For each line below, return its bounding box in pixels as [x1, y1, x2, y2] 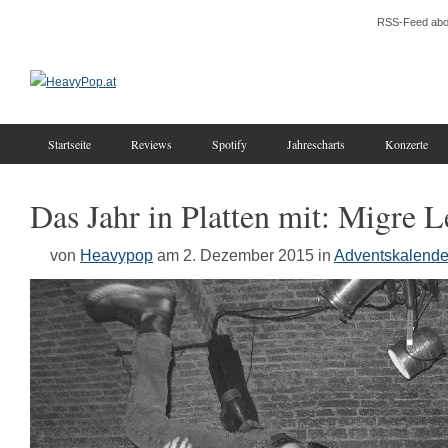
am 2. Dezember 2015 [157, 246, 314, 264]
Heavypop [80, 246, 153, 264]
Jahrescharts [287, 136, 345, 152]
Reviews [131, 136, 172, 152]
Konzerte [385, 136, 428, 152]
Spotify [212, 136, 247, 152]
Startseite [48, 136, 91, 152]
